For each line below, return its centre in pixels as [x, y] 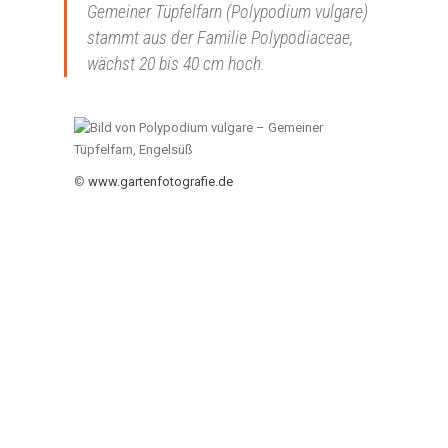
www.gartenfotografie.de [160, 181]
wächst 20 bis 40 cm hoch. [176, 63]
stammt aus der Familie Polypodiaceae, [220, 37]
